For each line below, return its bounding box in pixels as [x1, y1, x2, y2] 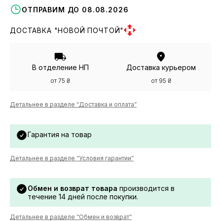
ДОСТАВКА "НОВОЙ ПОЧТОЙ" [10, 26, 124, 35]
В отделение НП [32, 63, 89, 72]
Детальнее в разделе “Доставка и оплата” [10, 101, 137, 109]
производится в [117, 184, 175, 193]
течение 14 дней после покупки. [28, 192, 138, 201]
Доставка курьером [126, 63, 196, 72]
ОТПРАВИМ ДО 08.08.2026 [22, 5, 129, 14]
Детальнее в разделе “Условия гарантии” [10, 154, 134, 162]
